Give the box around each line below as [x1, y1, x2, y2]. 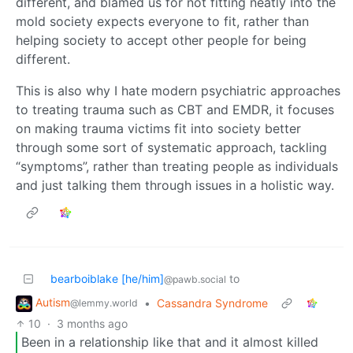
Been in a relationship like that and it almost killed [21, 334, 318, 351]
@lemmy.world [70, 296, 138, 309]
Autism [35, 295, 70, 309]
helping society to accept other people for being [16, 32, 307, 48]
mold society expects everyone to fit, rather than [16, 13, 309, 29]
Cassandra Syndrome [157, 295, 268, 310]
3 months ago [57, 316, 128, 330]
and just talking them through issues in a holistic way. [16, 176, 334, 193]
